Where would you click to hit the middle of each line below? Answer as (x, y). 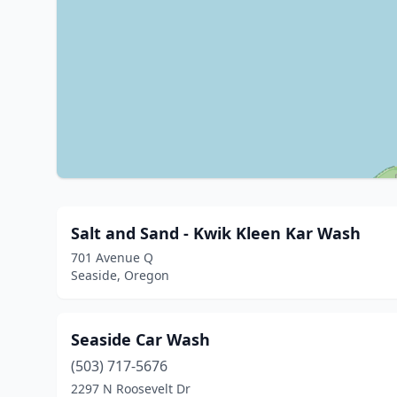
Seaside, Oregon (120, 275)
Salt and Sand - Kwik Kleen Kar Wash (216, 233)
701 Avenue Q (112, 257)
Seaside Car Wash (140, 339)
